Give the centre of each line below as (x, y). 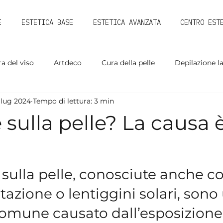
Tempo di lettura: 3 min (73, 101)
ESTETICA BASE (47, 22)
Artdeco (68, 62)
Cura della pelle (128, 62)
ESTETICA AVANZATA (127, 22)
